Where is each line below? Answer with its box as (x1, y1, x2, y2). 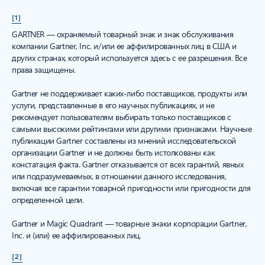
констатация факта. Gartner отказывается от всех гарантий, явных (12, 159, 244, 170)
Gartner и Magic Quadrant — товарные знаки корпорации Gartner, (12, 218, 247, 230)
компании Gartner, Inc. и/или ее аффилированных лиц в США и (12, 40, 237, 52)
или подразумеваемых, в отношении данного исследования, (12, 170, 227, 182)
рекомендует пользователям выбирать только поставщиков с (12, 111, 231, 123)
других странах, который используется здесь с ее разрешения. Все (12, 52, 247, 64)
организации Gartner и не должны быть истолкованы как (12, 147, 215, 159)
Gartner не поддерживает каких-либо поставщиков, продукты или (12, 88, 247, 99)
